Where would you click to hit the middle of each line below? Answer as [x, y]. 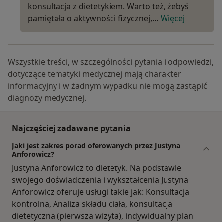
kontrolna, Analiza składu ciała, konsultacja [92, 204]
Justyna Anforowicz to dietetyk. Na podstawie [97, 168]
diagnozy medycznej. [47, 98]
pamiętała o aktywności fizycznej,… [94, 19]
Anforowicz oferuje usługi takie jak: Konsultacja [101, 192]
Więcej [173, 19]
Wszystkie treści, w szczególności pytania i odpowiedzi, [111, 62]
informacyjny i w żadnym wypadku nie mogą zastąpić [108, 86]
